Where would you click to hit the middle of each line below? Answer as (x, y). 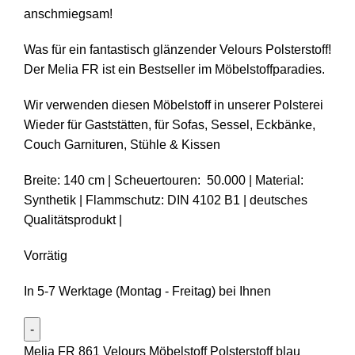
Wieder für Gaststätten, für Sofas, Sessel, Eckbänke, (170, 125)
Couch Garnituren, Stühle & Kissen (122, 145)
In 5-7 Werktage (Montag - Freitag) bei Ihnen (147, 292)
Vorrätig (46, 256)
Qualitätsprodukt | (73, 220)
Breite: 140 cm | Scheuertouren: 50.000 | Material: (164, 181)
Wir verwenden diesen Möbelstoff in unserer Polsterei (174, 105)
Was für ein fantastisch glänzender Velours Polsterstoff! (177, 50)
